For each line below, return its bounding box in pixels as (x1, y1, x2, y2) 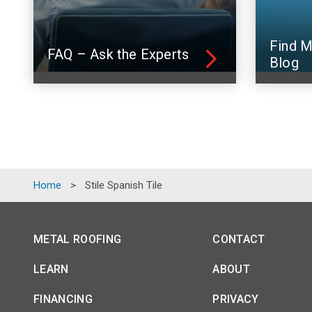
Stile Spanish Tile (85, 179, 162, 192)
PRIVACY (212, 292, 259, 306)
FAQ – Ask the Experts (47, 46, 189, 63)
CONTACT (212, 233, 265, 246)
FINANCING (33, 292, 93, 306)
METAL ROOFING (33, 233, 122, 246)
